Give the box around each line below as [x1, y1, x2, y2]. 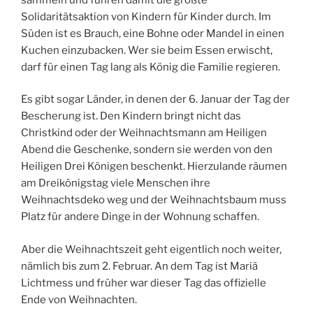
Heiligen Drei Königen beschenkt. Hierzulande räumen [21, 160, 287, 173]
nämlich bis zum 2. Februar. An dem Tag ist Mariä [21, 259, 258, 272]
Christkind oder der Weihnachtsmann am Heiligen [21, 126, 267, 140]
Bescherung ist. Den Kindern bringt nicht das [21, 110, 241, 123]
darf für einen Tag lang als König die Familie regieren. [21, 60, 280, 73]
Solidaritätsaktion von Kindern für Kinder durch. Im [21, 10, 271, 23]
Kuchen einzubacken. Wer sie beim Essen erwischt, [21, 43, 272, 57]
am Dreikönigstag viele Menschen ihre [21, 177, 210, 190]
